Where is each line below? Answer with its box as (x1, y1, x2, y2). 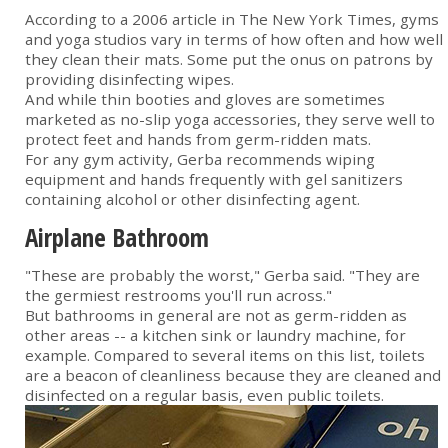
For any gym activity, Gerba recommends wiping (25, 149, 375, 170)
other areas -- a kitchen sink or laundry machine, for (25, 325, 406, 346)
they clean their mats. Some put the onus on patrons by (25, 49, 433, 70)
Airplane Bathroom (25, 220, 209, 255)
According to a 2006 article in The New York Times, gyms (25, 9, 439, 30)
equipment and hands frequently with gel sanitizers (25, 169, 403, 190)
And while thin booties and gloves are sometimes (25, 89, 385, 110)
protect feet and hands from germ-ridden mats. (25, 129, 371, 150)
